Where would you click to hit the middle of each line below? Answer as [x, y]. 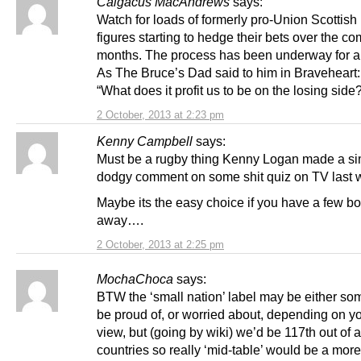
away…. [120, 220]
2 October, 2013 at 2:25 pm [160, 244]
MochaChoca [135, 278]
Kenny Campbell [145, 141]
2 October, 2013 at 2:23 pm [160, 115]
